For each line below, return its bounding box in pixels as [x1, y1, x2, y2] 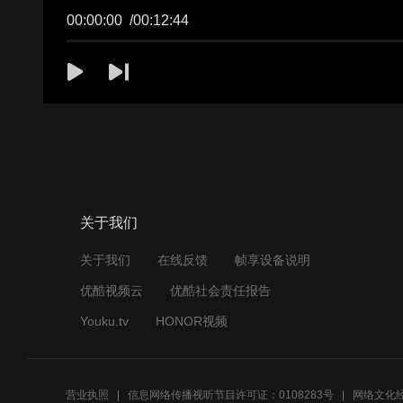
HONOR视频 [155, 314, 228, 329]
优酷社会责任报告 [169, 283, 271, 299]
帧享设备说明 [234, 253, 310, 268]
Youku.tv [79, 314, 129, 329]
